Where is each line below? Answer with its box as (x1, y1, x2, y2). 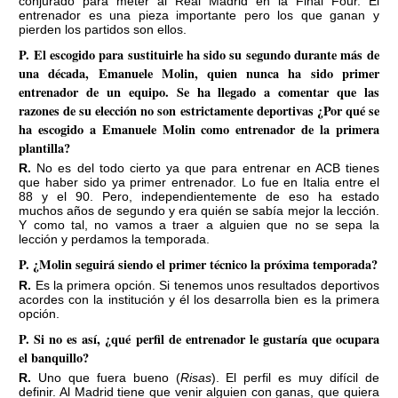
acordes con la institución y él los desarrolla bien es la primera (19, 291, 379, 306)
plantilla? (19, 138, 71, 157)
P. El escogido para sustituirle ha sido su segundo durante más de (19, 44, 379, 64)
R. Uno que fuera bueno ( (31, 370, 180, 386)
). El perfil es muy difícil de (211, 370, 379, 386)
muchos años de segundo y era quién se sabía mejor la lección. (19, 203, 379, 219)
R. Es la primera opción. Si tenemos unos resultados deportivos (19, 277, 32, 292)
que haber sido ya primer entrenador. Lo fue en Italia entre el (19, 175, 379, 190)
